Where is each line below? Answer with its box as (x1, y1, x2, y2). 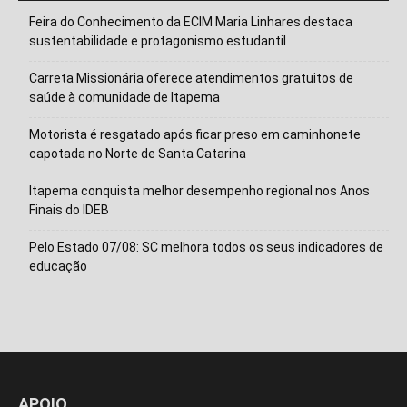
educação (29, 258, 87, 273)
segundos (235, 228, 298, 243)
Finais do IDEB (29, 202, 109, 217)
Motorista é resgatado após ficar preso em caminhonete (29, 126, 361, 142)
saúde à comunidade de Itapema (29, 89, 220, 104)
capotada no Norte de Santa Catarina (29, 145, 246, 161)
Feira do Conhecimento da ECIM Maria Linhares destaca (29, 14, 352, 29)
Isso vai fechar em (109, 228, 222, 243)
